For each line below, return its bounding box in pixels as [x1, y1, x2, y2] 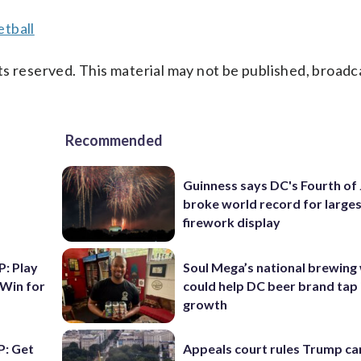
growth [183, 296, 228, 312]
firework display [183, 214, 281, 230]
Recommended [65, 131, 163, 149]
